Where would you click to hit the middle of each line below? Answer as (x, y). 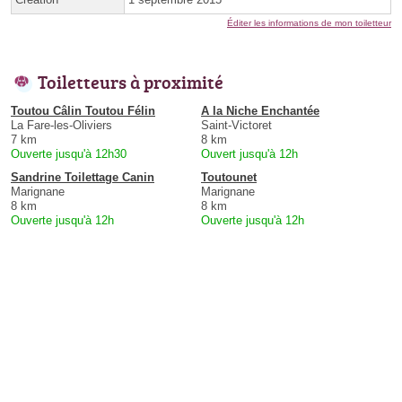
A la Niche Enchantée (260, 111)
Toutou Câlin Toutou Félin (83, 111)
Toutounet (229, 178)
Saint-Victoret (236, 126)
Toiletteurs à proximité (131, 82)
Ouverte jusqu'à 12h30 (69, 154)
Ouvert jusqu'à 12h (249, 154)
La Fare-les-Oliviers (61, 126)
